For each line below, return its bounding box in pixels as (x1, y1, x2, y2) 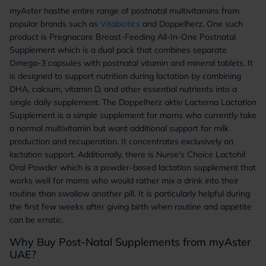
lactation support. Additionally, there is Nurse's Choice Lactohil (9, 149, 245, 160)
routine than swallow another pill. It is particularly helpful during (9, 188, 250, 199)
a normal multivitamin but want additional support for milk (9, 123, 229, 134)
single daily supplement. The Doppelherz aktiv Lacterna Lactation (9, 97, 256, 107)
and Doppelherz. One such (142, 18, 243, 29)
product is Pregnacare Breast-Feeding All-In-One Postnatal (9, 31, 236, 42)
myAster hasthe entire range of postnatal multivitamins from (9, 5, 239, 16)
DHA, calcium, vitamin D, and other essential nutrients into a (9, 84, 237, 94)
